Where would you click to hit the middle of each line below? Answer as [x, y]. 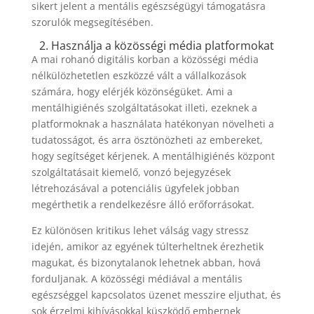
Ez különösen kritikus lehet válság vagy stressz [140, 230]
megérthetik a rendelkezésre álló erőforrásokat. [143, 204]
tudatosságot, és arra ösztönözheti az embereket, [147, 140]
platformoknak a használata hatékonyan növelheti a [152, 124]
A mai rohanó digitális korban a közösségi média [145, 59]
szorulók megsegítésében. [92, 22]
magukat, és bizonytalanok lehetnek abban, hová [146, 262]
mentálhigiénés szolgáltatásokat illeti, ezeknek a [144, 108]
